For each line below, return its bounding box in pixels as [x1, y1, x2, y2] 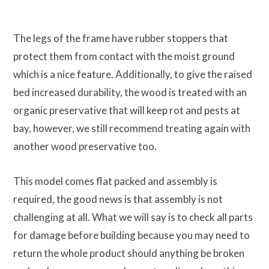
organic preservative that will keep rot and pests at [13, 103, 240, 116]
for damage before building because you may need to [13, 228, 250, 241]
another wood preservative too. [13, 139, 157, 153]
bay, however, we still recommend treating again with [13, 121, 250, 134]
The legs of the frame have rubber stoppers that [13, 31, 228, 44]
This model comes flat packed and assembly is [13, 174, 217, 187]
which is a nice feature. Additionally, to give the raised [13, 67, 252, 80]
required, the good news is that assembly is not [13, 192, 223, 205]
